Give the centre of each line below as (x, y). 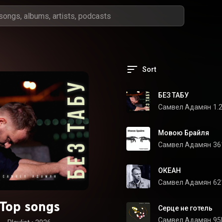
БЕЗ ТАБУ (173, 95)
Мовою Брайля (184, 133)
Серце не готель (185, 208)
